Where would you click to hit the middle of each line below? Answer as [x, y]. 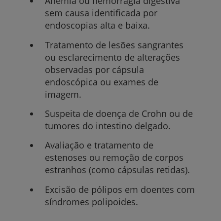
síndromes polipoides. [91, 202]
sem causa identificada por [101, 13]
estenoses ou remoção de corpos [114, 158]
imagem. [63, 94]
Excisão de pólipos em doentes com [120, 189]
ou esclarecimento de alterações [112, 57]
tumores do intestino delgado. [108, 126]
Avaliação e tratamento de [99, 145]
